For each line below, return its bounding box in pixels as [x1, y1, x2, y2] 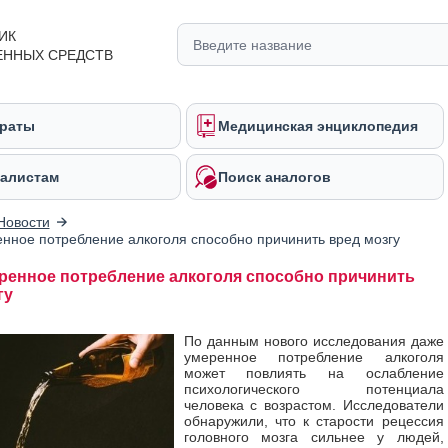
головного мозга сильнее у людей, [183, 429, 444, 445]
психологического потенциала [183, 381, 444, 397]
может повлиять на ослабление [183, 365, 444, 381]
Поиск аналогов [218, 169, 331, 185]
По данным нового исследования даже [183, 333, 444, 349]
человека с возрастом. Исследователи [183, 397, 444, 413]
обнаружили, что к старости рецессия [183, 413, 444, 429]
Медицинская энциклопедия [218, 118, 418, 134]
